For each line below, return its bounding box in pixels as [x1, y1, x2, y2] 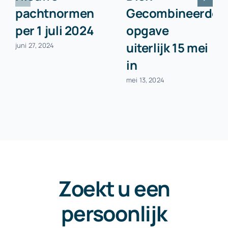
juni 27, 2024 [15, 41, 54, 50]
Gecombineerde [126, 5, 219, 22]
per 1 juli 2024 [15, 22, 94, 39]
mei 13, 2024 [126, 75, 164, 85]
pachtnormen [15, 5, 94, 22]
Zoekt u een [58, 174, 170, 203]
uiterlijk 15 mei [126, 39, 208, 56]
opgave [126, 22, 169, 39]
